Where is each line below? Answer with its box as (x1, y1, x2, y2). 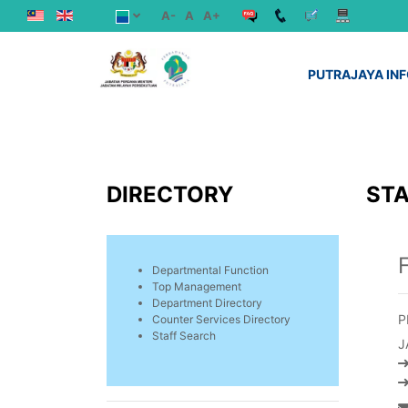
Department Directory (152, 296, 262, 310)
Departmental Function (152, 263, 269, 277)
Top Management (152, 280, 241, 293)
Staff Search (152, 329, 216, 342)
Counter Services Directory (152, 312, 291, 326)
